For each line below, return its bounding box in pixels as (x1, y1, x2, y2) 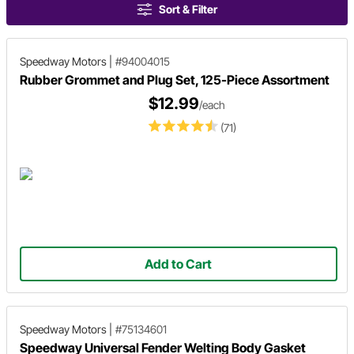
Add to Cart (145, 255, 213, 272)
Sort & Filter (159, 2, 217, 16)
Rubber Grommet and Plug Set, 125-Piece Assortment (20, 72, 330, 88)
